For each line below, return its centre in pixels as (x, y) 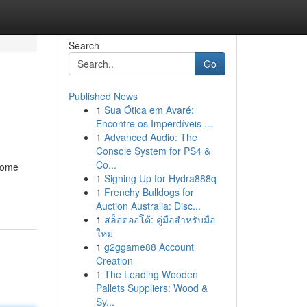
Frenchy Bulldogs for (149, 192)
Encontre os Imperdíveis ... (154, 123)
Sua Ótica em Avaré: (149, 110)
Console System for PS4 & (153, 151)
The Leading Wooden (151, 274)
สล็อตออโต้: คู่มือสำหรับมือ (159, 219)
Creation (114, 260)
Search (84, 45)
